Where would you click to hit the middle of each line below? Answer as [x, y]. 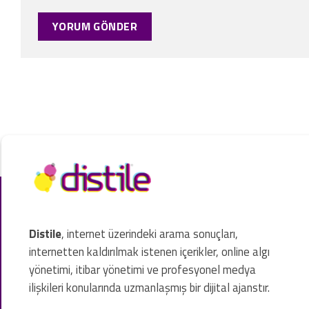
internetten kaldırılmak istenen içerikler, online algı [149, 251]
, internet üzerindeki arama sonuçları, [150, 233]
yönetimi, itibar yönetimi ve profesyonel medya [142, 269]
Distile [45, 233]
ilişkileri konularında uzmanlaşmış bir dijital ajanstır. [149, 287]
